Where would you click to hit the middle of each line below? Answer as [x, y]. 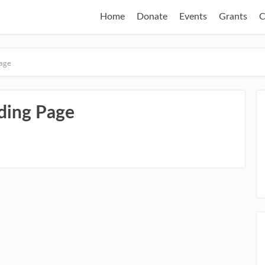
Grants [233, 17]
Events [193, 17]
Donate [152, 17]
